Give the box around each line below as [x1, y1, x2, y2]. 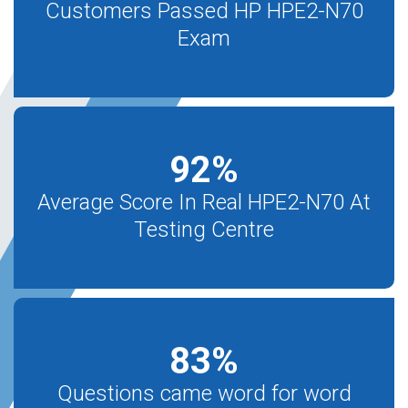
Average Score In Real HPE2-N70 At [37, 189, 371, 215]
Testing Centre [134, 217, 274, 242]
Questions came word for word [56, 381, 352, 406]
